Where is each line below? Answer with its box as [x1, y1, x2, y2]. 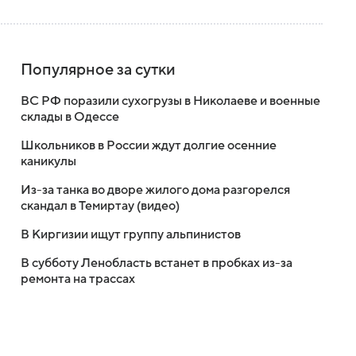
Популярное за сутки [21, 60, 176, 79]
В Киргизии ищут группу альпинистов [21, 226, 241, 242]
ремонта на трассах [21, 271, 135, 286]
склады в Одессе [21, 109, 119, 124]
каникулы [21, 153, 76, 168]
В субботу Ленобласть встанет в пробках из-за [21, 255, 292, 270]
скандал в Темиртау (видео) [21, 198, 180, 213]
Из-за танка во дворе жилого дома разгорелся [21, 182, 290, 197]
